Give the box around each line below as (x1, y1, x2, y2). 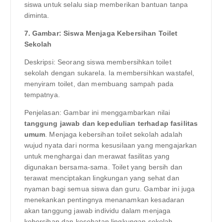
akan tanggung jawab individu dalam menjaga (24, 207, 171, 215)
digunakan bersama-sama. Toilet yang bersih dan (24, 163, 182, 171)
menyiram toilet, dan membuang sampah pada (24, 80, 174, 88)
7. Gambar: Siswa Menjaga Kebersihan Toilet (24, 29, 178, 37)
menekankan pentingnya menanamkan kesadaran (24, 196, 185, 204)
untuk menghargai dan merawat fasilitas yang (24, 152, 170, 161)
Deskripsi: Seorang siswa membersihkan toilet (24, 58, 171, 66)
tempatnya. (24, 91, 60, 99)
